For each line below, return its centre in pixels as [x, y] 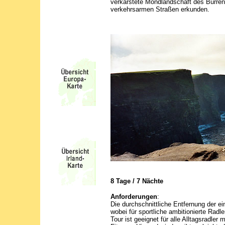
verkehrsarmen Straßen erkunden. [160, 9]
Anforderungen [134, 197]
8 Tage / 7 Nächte [137, 181]
